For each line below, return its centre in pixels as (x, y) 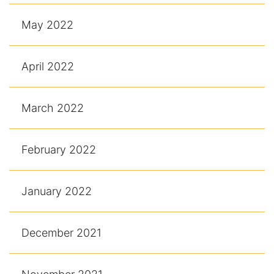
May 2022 (47, 24)
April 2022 (48, 66)
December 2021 (61, 232)
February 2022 (59, 149)
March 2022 (53, 108)
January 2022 (57, 191)
